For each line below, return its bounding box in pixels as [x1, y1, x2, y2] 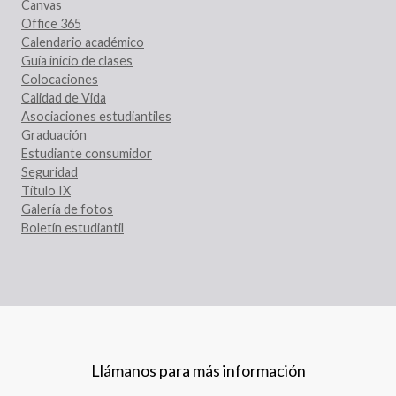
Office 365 [21, 15, 81, 31]
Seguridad [21, 164, 78, 179]
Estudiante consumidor [21, 145, 152, 161]
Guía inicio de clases [21, 52, 133, 68]
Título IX [21, 182, 71, 198]
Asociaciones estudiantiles [21, 108, 171, 124]
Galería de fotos [21, 201, 113, 217]
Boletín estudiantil [21, 219, 124, 235]
